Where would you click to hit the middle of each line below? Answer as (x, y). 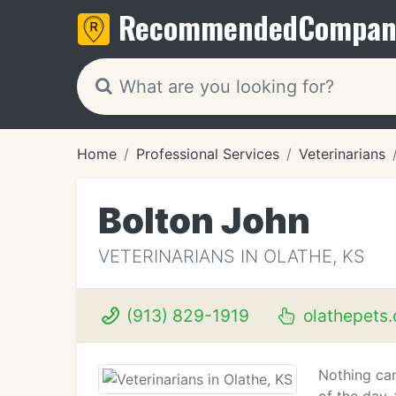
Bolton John (204, 221)
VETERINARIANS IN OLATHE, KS (232, 256)
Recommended (208, 27)
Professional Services (208, 154)
